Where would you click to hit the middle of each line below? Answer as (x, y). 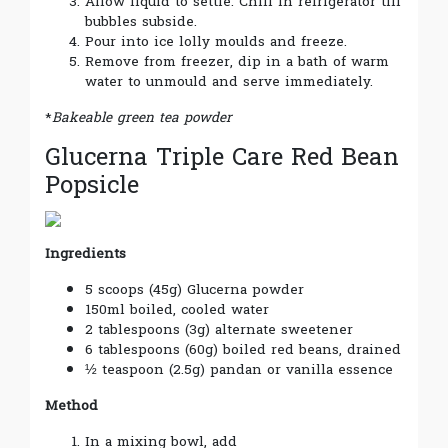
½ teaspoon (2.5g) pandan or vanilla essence (239, 370)
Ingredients (85, 254)
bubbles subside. (141, 22)
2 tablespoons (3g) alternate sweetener (219, 330)
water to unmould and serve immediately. (229, 82)
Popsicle (92, 186)
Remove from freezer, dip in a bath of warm (237, 62)
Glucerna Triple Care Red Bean (222, 158)
